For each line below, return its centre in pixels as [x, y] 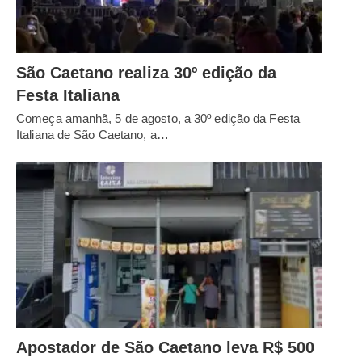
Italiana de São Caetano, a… [93, 134]
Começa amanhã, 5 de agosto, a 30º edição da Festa [158, 118]
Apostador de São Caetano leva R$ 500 [165, 347]
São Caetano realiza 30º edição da [146, 72]
